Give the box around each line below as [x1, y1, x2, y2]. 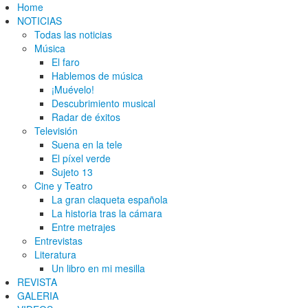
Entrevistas [34, 234, 82, 247]
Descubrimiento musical [52, 96, 155, 110]
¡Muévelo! [52, 82, 94, 96]
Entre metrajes [52, 220, 115, 234]
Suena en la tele [52, 137, 122, 151]
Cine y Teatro [34, 179, 93, 192]
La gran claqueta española [52, 192, 168, 206]
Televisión [34, 124, 78, 137]
